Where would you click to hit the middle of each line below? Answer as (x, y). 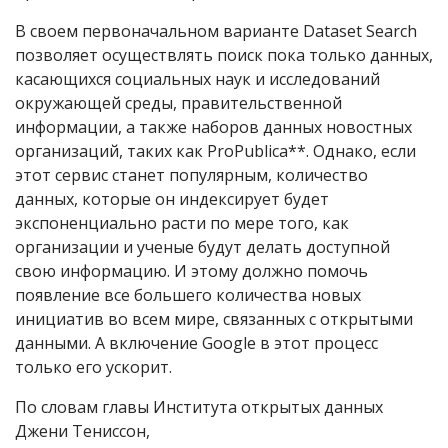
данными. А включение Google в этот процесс (196, 342)
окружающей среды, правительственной (178, 102)
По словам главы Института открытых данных (199, 406)
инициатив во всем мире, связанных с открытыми (214, 318)
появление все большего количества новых (188, 294)
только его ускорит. (93, 366)
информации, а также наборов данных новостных (213, 126)
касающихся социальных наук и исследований (197, 78)
